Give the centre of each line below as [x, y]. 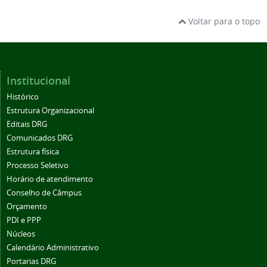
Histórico [23, 97]
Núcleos [21, 234]
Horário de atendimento [50, 179]
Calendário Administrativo [53, 248]
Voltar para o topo [223, 21]
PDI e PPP [24, 220]
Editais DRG [27, 124]
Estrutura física [33, 152]
